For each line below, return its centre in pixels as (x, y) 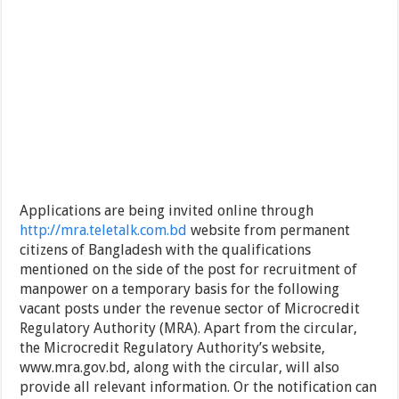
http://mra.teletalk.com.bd (104, 231)
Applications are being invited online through (167, 211)
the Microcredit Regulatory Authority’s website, (173, 348)
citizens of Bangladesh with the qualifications (166, 250)
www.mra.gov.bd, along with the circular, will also (180, 368)
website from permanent (269, 231)
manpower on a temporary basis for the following (180, 289)
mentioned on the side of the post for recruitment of (189, 270)
